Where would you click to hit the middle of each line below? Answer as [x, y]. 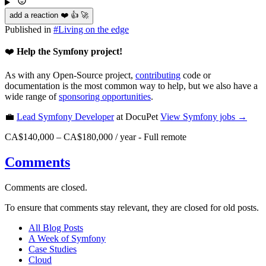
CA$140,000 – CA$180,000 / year [70, 137]
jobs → [232, 117]
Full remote [165, 137]
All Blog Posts [56, 228]
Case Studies [53, 249]
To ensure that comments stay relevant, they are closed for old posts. [132, 208]
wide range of [32, 97]
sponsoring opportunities [105, 97]
